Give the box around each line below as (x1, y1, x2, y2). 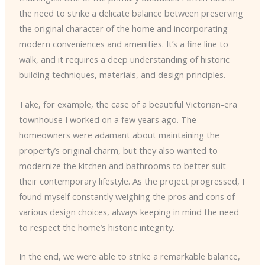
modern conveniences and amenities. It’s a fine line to (18, 38, 228, 50)
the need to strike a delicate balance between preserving (18, 7, 243, 20)
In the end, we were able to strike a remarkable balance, (18, 250, 240, 263)
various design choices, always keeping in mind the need (18, 205, 239, 218)
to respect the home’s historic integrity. (18, 221, 174, 233)
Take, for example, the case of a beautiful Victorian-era (18, 98, 237, 110)
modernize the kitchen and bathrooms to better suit (18, 159, 226, 172)
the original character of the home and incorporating (18, 22, 228, 35)
